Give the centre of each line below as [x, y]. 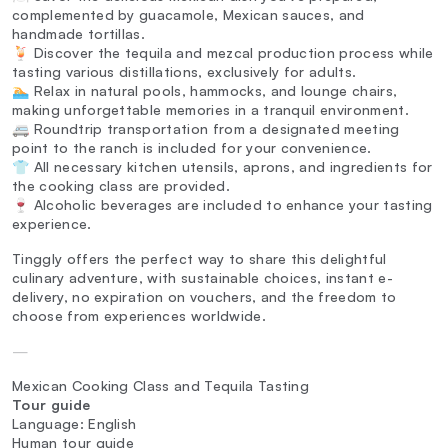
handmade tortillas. [79, 34]
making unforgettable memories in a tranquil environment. [210, 110]
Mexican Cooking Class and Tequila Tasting [161, 386]
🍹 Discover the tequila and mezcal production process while [223, 53]
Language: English [74, 424]
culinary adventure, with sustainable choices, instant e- [202, 278]
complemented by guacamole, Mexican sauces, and [188, 15]
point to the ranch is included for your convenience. [192, 148]
